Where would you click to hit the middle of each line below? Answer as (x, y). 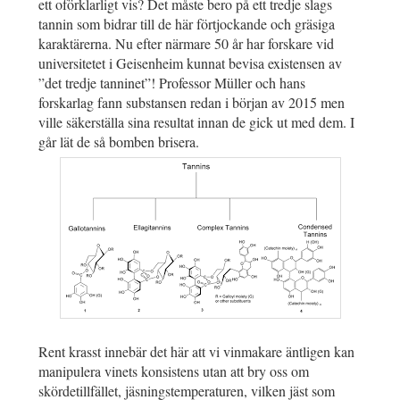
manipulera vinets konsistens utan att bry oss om (174, 371)
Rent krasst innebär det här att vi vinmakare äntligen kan (196, 352)
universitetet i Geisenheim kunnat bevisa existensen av (190, 62)
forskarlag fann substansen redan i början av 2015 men (192, 102)
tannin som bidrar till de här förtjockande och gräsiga (187, 23)
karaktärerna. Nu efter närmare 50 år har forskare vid (186, 43)
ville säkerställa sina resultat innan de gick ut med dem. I (196, 121)
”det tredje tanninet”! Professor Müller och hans (172, 82)
